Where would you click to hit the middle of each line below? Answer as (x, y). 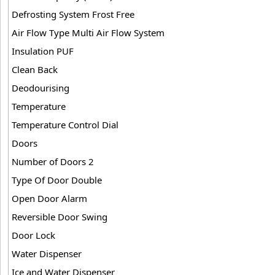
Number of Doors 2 (53, 161)
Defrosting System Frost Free (73, 14)
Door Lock (33, 235)
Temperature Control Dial (65, 124)
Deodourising (41, 87)
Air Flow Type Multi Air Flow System (88, 32)
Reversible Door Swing (60, 216)
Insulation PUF (43, 51)
